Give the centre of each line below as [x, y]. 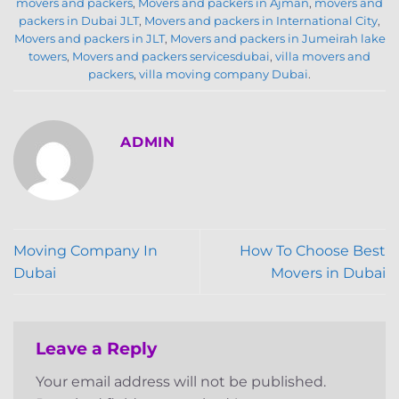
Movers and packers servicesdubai [171, 56]
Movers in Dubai [328, 273]
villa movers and [323, 56]
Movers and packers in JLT [89, 38]
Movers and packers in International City [261, 20]
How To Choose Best [313, 251]
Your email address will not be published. [181, 381]
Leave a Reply [98, 349]
